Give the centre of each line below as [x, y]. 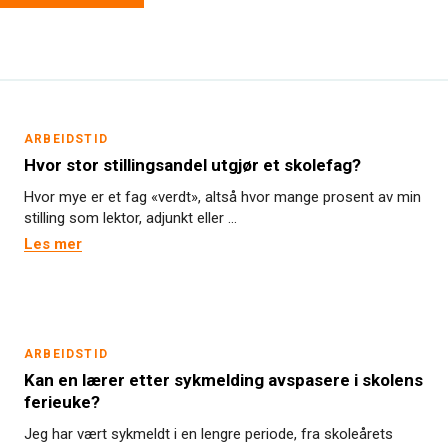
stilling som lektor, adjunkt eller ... [130, 218]
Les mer [53, 244]
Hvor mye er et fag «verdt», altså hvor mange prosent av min [222, 197]
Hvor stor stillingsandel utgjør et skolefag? [192, 165]
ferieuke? [62, 402]
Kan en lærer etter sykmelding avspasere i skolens [223, 380]
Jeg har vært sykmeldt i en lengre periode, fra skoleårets [208, 434]
